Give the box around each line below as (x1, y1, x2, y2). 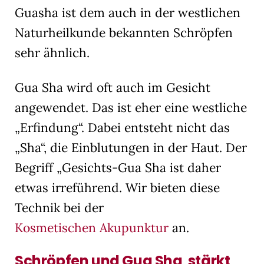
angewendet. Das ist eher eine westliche (15, 99, 247, 115)
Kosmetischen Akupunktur (15, 219, 169, 236)
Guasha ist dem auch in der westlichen (15, 4, 240, 21)
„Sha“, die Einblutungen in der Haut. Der (15, 139, 247, 156)
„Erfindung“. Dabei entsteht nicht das (15, 119, 230, 136)
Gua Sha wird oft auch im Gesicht (15, 79, 210, 95)
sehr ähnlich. (15, 44, 90, 61)
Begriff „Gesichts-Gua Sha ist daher (15, 159, 221, 176)
